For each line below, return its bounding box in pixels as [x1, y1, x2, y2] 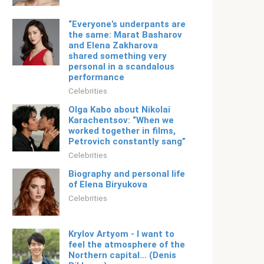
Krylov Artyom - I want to [68, 229, 174, 239]
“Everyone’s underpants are [68, 19, 186, 29]
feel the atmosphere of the [68, 239, 185, 250]
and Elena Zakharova [68, 40, 158, 51]
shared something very [68, 51, 167, 61]
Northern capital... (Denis [68, 250, 176, 260]
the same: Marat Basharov [68, 29, 182, 40]
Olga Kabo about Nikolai [68, 104, 170, 115]
